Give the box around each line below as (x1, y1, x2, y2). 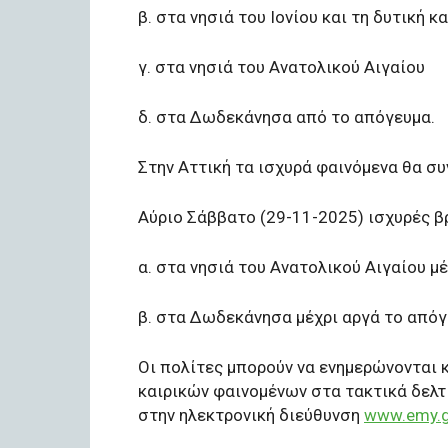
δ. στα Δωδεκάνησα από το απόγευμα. (138, 106, 435, 127)
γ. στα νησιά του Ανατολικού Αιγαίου (138, 56, 425, 77)
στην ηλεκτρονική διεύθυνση (138, 404, 364, 425)
